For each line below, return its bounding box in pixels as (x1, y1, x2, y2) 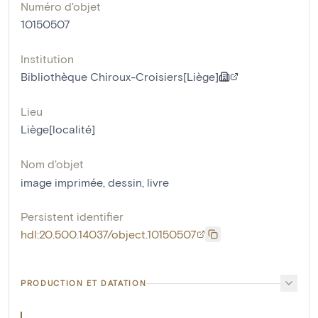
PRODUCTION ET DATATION (21, 278, 147, 288)
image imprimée (21, 175, 103, 190)
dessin (108, 175, 142, 190)
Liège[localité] (21, 122, 95, 136)
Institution (21, 52, 74, 66)
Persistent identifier (21, 209, 124, 224)
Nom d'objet (21, 157, 84, 171)
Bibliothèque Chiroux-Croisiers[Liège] (21, 70, 219, 84)
